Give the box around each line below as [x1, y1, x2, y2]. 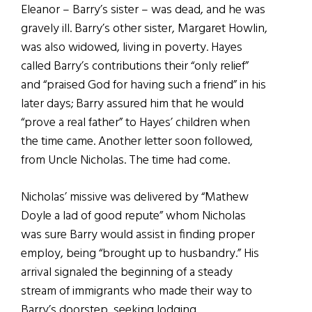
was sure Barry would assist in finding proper [21, 224, 255, 245]
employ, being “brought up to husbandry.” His [21, 243, 259, 264]
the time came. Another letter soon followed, [21, 131, 253, 152]
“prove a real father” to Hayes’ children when [21, 112, 250, 133]
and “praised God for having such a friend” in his [21, 75, 266, 95]
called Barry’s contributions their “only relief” [21, 56, 249, 77]
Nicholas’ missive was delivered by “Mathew [21, 187, 249, 208]
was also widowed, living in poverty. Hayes [21, 37, 242, 58]
